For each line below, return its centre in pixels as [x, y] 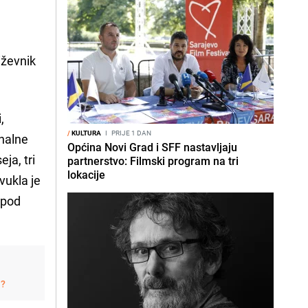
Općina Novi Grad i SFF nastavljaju [152, 147]
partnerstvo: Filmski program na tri [153, 161]
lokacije [86, 175]
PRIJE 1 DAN [131, 133]
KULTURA [86, 133]
